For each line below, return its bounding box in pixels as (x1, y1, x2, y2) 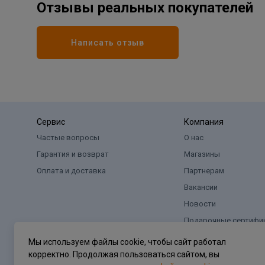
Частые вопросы (37, 133, 99, 142)
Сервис (37, 117, 65, 127)
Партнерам (183, 166, 224, 175)
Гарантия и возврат (37, 150, 109, 159)
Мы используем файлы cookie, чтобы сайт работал (28, 237, 226, 247)
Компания (183, 117, 224, 127)
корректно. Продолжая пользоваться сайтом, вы (28, 250, 219, 259)
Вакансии (183, 183, 218, 192)
